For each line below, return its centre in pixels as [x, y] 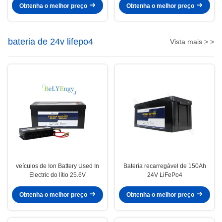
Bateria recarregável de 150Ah [165, 166]
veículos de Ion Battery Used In [57, 166]
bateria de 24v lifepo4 [51, 42]
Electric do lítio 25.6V [57, 175]
